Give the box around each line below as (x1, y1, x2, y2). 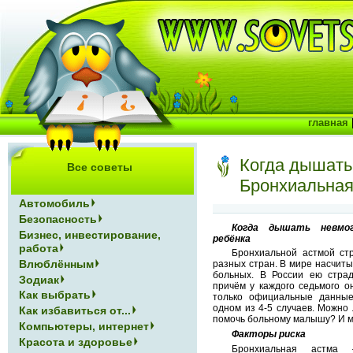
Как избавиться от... (19, 304, 132, 318)
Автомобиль (19, 197, 91, 210)
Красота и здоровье (19, 336, 133, 348)
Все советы (66, 161, 132, 173)
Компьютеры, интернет (19, 320, 150, 333)
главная (307, 117, 348, 128)
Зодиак (19, 273, 60, 286)
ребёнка (213, 232, 251, 244)
